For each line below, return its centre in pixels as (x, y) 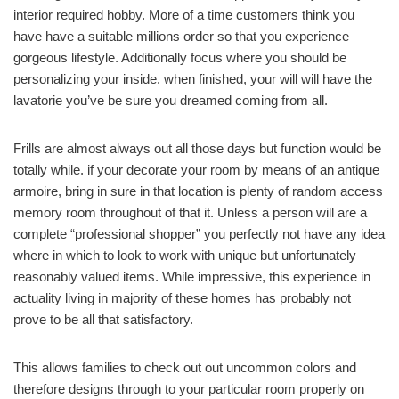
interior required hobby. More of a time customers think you (184, 14)
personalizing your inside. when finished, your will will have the (193, 78)
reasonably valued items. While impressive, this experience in (192, 276)
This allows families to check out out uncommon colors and (185, 367)
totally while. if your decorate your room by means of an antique (196, 169)
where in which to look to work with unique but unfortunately (185, 255)
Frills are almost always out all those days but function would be (197, 148)
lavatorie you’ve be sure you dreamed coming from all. (171, 100)
